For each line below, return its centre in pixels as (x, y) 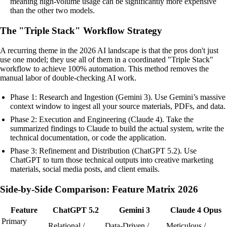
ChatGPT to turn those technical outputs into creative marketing (112, 160)
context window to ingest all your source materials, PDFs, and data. (118, 106)
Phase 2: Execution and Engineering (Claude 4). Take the (102, 119)
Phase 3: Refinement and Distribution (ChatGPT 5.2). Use (103, 150)
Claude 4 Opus (196, 210)
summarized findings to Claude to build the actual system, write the (117, 128)
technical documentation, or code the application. (88, 137)
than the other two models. (52, 11)
